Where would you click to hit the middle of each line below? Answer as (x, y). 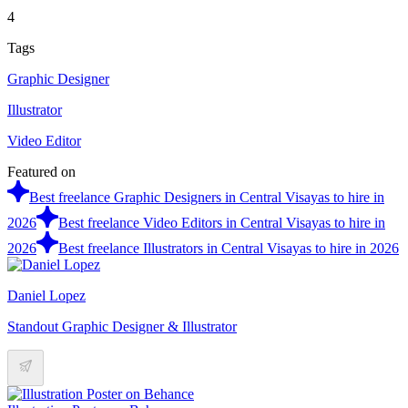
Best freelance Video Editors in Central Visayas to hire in (222, 222)
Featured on (41, 171)
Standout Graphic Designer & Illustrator (122, 326)
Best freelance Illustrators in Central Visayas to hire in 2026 (229, 248)
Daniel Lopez (46, 295)
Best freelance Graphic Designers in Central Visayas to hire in (207, 197)
